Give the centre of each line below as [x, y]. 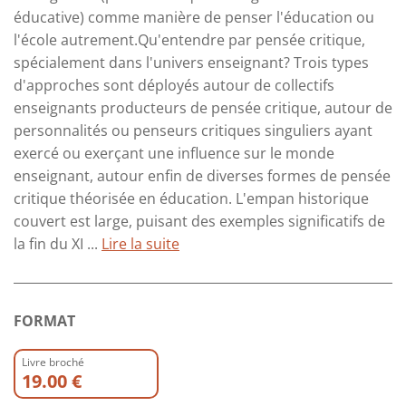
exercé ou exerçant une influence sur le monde [174, 154]
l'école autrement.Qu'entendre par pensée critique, [189, 40]
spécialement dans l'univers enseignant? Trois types [191, 63]
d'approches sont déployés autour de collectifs [174, 86]
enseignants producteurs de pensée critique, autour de [203, 108]
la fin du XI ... [58, 244]
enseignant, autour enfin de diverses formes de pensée [202, 176]
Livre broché [53, 362]
